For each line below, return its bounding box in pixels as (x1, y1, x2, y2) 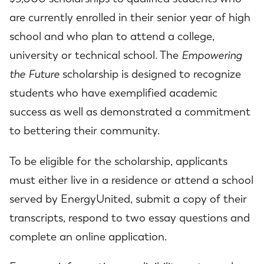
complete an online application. (9, 230, 167, 243)
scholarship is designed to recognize (60, 68, 241, 81)
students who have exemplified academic (9, 87, 217, 100)
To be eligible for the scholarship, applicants (9, 154, 227, 168)
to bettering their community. (9, 124, 160, 138)
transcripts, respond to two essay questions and (9, 211, 250, 225)
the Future (9, 68, 60, 81)
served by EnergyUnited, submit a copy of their (9, 192, 247, 206)
